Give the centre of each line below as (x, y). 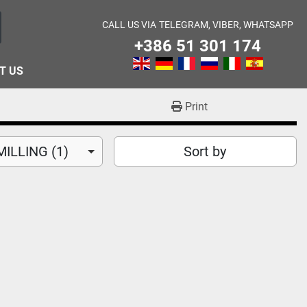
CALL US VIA (129, 24)
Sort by (205, 151)
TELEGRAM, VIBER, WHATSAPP (226, 24)
